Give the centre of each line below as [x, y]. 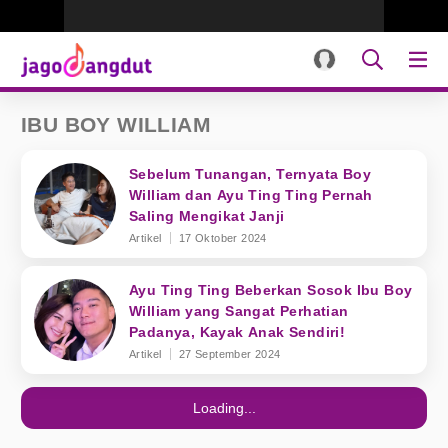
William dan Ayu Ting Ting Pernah [251, 195]
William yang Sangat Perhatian [239, 311]
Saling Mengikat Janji [207, 216]
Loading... [224, 408]
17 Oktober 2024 [222, 238]
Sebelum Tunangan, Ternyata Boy [250, 174]
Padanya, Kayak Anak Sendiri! [237, 332]
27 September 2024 [229, 354]
